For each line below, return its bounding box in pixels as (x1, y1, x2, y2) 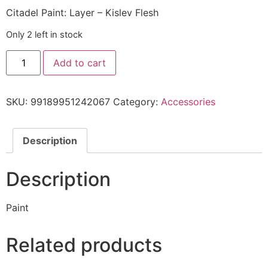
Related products (6, 233, 162, 257)
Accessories (161, 95, 215, 108)
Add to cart (53, 56, 106, 69)
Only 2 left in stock (6, 29, 83, 41)
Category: (113, 95, 161, 108)
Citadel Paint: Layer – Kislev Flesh (6, 6, 159, 19)
